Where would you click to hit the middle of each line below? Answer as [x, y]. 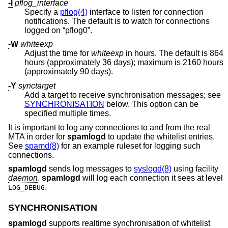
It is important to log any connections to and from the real [109, 127]
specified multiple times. [68, 113]
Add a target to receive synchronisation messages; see [124, 95]
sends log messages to [90, 169]
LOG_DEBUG [26, 188]
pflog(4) [74, 12]
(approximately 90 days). [96, 72]
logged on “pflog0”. [77, 30]
